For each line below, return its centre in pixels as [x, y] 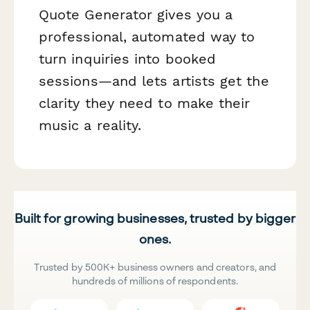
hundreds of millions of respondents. [155, 280]
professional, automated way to [147, 36]
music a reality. [90, 125]
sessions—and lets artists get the [154, 81]
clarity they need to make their [145, 103]
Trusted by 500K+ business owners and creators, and [155, 266]
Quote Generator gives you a [136, 14]
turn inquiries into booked [128, 58]
